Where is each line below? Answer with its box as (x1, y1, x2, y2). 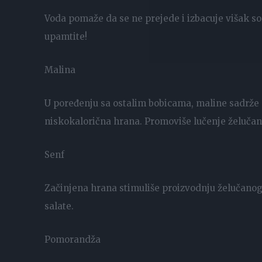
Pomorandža (44, 233, 101, 245)
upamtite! (44, 30, 87, 42)
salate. (44, 200, 74, 212)
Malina (44, 64, 75, 75)
